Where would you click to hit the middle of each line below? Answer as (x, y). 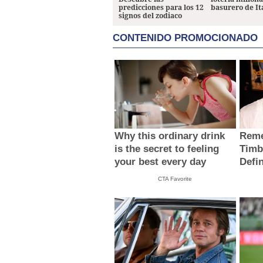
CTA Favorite (175, 178)
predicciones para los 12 (161, 8)
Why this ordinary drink (170, 136)
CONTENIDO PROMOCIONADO (185, 38)
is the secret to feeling (167, 149)
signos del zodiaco (150, 16)
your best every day (161, 161)
